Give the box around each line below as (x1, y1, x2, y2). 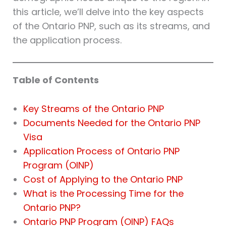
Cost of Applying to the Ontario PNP (23, 173, 183, 186)
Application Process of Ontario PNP (23, 144, 180, 157)
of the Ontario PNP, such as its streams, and (12, 20, 210, 33)
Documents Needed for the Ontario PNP (23, 116, 200, 129)
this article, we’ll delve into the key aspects (12, 6, 204, 19)
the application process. (12, 34, 122, 47)
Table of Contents (12, 73, 99, 86)
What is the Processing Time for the (23, 187, 184, 200)
